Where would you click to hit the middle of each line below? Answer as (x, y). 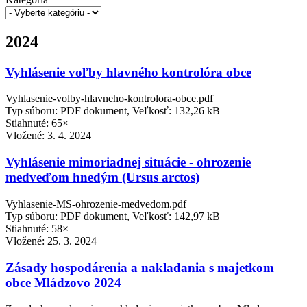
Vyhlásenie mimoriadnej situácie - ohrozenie (128, 162)
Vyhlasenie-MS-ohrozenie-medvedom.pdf (96, 204)
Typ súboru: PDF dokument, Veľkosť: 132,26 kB (113, 111)
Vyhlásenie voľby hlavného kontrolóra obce (128, 72)
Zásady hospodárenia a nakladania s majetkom (140, 267)
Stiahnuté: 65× (37, 123)
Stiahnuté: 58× (37, 228)
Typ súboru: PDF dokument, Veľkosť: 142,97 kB (113, 216)
